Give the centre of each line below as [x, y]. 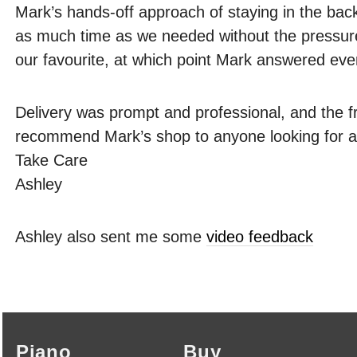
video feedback [260, 236]
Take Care [51, 160]
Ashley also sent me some [111, 236]
